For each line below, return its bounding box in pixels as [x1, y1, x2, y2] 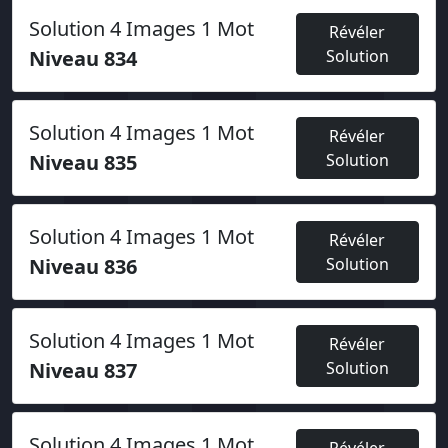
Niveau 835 [29, 149, 137, 176]
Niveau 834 [29, 45, 137, 72]
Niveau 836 [29, 253, 137, 280]
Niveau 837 [29, 357, 137, 384]
